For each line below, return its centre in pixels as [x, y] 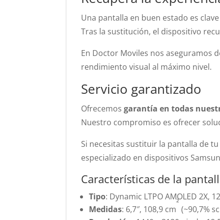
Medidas [106, 209]
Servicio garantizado [141, 89]
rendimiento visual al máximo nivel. [147, 67]
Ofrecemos [103, 109]
